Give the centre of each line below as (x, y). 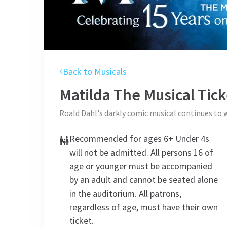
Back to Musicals (95, 72)
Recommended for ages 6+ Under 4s (139, 139)
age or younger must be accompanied (141, 166)
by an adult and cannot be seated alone (144, 180)
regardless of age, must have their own (144, 207)
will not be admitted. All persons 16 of (141, 152)
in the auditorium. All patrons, (125, 193)
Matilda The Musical (127, 95)
